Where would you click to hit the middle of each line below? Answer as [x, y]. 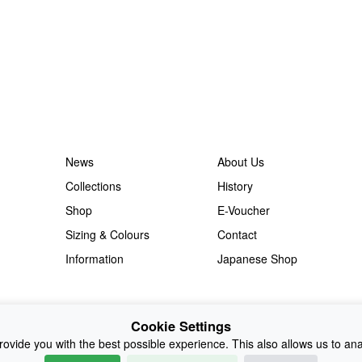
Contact [237, 234]
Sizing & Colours [107, 234]
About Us [240, 162]
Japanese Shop [257, 259]
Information [94, 259]
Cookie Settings [181, 326]
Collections [93, 186]
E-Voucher [243, 210]
